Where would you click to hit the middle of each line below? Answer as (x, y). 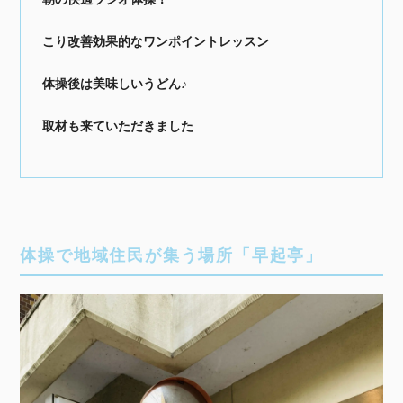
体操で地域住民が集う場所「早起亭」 (171, 255)
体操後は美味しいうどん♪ (115, 83)
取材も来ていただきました (118, 125)
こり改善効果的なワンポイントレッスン (156, 40)
